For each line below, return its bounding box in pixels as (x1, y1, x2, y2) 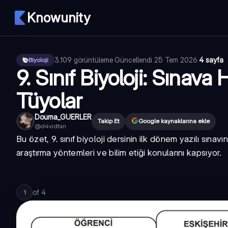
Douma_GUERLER (35, 112, 92, 121)
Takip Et (98, 117, 119, 125)
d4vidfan (41, 122, 66, 130)
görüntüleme (74, 55, 113, 64)
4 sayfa (199, 55, 223, 64)
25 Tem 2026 (154, 55, 197, 64)
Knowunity (27, 10, 90, 25)
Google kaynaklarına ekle (138, 117, 210, 125)
